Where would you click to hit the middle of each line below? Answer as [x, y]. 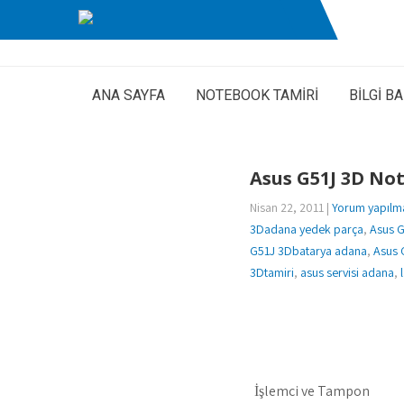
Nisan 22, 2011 [287, 207]
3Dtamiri [272, 272]
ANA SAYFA [129, 95]
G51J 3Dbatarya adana [308, 251]
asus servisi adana [347, 272]
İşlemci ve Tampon [312, 391]
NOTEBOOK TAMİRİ [257, 95]
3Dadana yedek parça [307, 229]
